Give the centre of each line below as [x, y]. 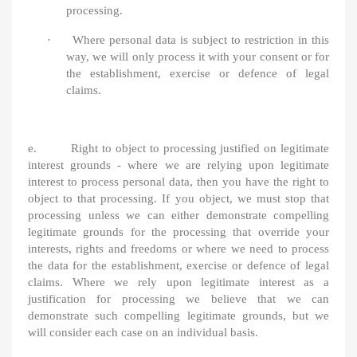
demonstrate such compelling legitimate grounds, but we [178, 316]
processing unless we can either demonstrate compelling [178, 215]
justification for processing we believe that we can [178, 299]
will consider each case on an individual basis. [143, 332]
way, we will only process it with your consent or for [198, 57]
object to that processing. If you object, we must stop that [178, 198]
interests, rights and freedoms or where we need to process [178, 249]
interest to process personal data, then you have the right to [178, 182]
